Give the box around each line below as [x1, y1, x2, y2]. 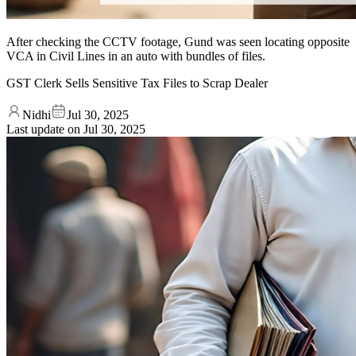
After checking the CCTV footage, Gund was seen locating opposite [6, 34, 350, 48]
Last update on [6, 122, 83, 136]
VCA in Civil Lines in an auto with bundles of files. [6, 48, 265, 63]
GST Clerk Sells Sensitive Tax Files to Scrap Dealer [6, 75, 268, 90]
